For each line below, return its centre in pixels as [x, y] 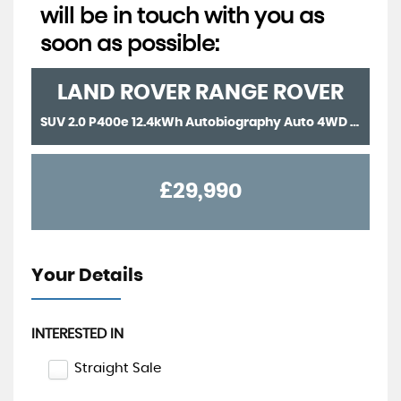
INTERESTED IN [77, 334]
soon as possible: [130, 45]
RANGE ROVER [267, 93]
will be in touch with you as [182, 17]
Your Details [87, 276]
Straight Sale [118, 368]
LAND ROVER [124, 93]
